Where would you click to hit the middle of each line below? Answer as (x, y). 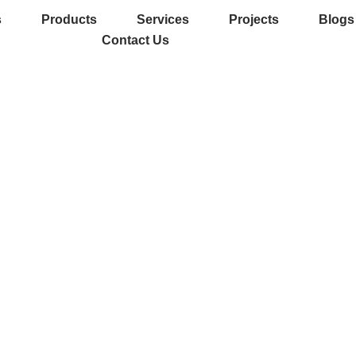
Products (69, 19)
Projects (253, 19)
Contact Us (135, 40)
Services (163, 19)
